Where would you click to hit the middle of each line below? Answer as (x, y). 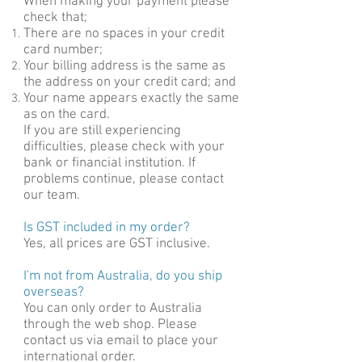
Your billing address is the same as (124, 67)
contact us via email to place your (121, 341)
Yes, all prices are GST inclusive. (118, 244)
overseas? (54, 293)
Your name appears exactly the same (131, 99)
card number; (63, 51)
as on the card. (67, 115)
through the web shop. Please (110, 325)
